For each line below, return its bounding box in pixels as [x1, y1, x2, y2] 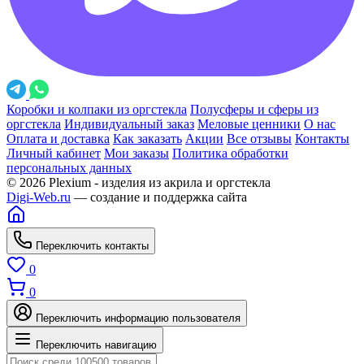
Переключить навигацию [36, 339, 157, 352]
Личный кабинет [6, 146, 101, 161]
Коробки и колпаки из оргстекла [6, 102, 187, 117]
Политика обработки [172, 146, 288, 161]
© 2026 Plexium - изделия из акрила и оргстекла [6, 175, 271, 190]
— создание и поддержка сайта [71, 190, 247, 205]
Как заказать [113, 132, 182, 146]
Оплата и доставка [6, 132, 110, 146]
